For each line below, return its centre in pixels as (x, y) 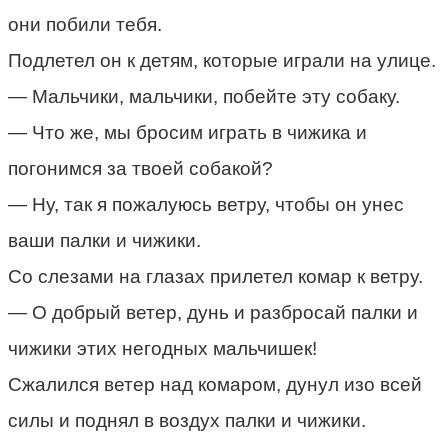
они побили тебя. (85, 24)
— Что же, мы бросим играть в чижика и (187, 132)
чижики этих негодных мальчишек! (162, 348)
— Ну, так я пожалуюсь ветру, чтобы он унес (206, 204)
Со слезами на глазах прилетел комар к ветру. (215, 276)
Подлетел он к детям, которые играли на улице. (222, 60)
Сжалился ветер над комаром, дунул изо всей (215, 384)
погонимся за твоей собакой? (140, 168)
